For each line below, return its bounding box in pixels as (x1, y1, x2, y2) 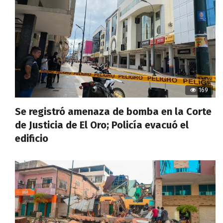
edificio (15, 132, 48, 145)
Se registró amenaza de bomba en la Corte (15, 106, 212, 118)
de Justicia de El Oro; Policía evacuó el (15, 119, 189, 131)
